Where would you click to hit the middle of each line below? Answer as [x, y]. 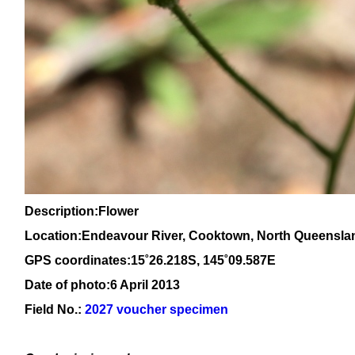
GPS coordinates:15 [85, 260]
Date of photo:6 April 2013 [102, 285]
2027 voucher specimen [157, 309]
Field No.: [55, 309]
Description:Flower [82, 211]
